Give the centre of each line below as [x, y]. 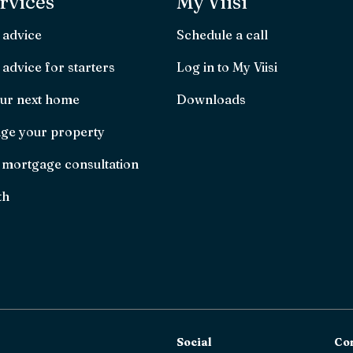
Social [194, 342]
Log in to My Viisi [227, 67]
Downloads [211, 99]
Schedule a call [222, 35]
